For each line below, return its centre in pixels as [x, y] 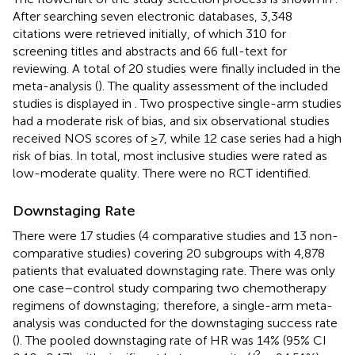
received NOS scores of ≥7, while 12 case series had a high [177, 138]
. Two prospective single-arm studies [238, 103]
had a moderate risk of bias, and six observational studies [171, 120]
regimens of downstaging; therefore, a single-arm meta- [173, 305]
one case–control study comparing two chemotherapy [170, 288]
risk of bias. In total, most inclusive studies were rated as [170, 155]
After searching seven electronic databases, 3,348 [153, 16]
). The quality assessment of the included [213, 86]
